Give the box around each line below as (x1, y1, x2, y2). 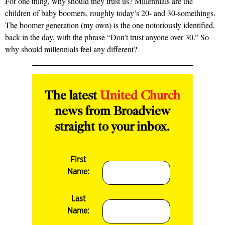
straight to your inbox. (55, 122, 170, 134)
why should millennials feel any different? (5, 44, 137, 55)
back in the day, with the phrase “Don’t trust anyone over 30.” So (5, 32, 209, 43)
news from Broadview (54, 106, 170, 119)
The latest (44, 90, 100, 103)
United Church (99, 90, 180, 103)
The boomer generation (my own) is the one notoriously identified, (5, 20, 215, 31)
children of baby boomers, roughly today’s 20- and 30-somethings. (5, 8, 215, 19)
